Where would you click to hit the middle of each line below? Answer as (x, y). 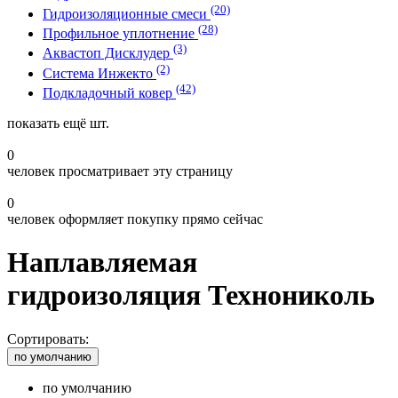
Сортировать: (48, 338)
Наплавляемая (102, 263)
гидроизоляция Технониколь (191, 295)
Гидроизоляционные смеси (127, 13)
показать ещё (48, 123)
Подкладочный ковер (109, 92)
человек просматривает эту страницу (120, 171)
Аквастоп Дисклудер (108, 53)
